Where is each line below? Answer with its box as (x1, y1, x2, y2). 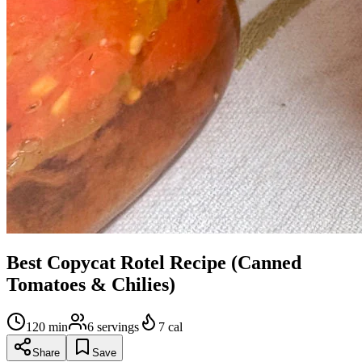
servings (97, 320, 139, 335)
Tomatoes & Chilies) (6, 274, 175, 296)
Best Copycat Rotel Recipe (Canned (6, 252, 301, 274)
